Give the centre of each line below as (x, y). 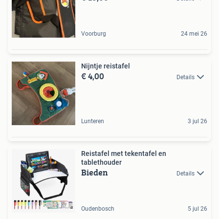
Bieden (95, 172)
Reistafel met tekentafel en (124, 153)
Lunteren (93, 121)
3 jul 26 (197, 121)
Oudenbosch (98, 208)
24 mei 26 (194, 33)
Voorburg (94, 33)
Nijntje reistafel (106, 66)
